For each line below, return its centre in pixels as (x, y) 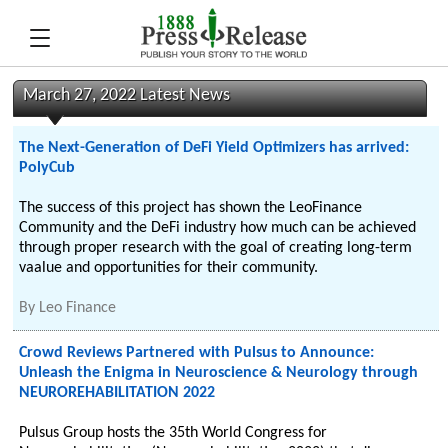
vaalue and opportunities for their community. (169, 268)
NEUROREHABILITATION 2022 (117, 393)
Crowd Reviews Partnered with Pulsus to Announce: (197, 353)
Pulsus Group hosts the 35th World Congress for (173, 433)
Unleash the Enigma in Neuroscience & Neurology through (219, 373)
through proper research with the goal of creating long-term (216, 248)
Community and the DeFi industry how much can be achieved (218, 228)
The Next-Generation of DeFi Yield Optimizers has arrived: (214, 148)
